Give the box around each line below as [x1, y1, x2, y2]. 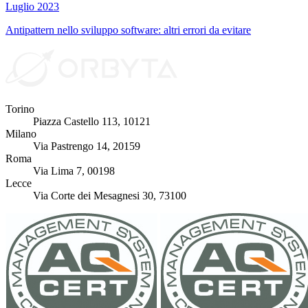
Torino [5, 103, 34, 115]
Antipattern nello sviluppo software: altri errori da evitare [5, 23, 251, 36]
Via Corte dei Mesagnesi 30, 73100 [33, 190, 186, 202]
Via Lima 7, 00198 [33, 165, 115, 177]
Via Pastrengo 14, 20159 [33, 140, 140, 153]
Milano [5, 128, 36, 140]
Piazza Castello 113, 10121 [33, 115, 151, 128]
